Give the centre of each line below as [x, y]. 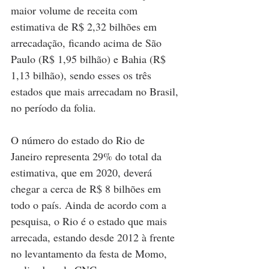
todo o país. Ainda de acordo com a [90, 204]
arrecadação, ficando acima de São [88, 42]
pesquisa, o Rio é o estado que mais [90, 221]
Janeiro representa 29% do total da [88, 156]
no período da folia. [53, 107]
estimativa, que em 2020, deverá [83, 172]
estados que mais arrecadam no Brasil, [96, 91]
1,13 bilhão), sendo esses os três [83, 75]
